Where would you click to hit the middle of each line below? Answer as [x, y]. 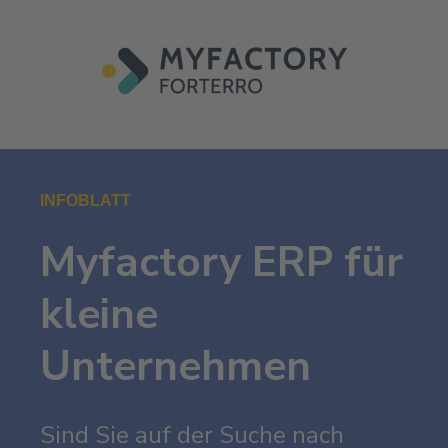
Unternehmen [175, 366]
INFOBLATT [85, 200]
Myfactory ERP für [221, 262]
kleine [99, 314]
